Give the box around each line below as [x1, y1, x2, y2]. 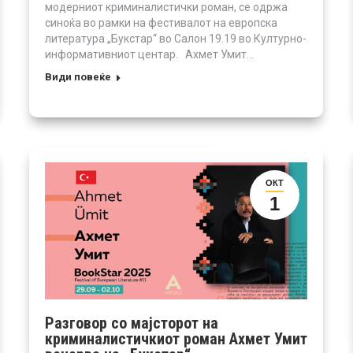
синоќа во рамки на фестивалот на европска [45, 16, 277, 29]
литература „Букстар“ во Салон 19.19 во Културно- [45, 32, 307, 45]
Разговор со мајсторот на [45, 313, 218, 333]
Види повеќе [45, 70, 111, 83]
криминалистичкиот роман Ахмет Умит [45, 329, 307, 348]
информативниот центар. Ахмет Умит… [45, 47, 254, 61]
